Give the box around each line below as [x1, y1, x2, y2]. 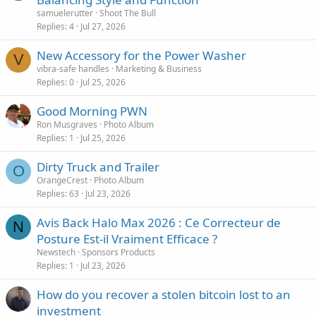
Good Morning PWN [37, 103, 147, 119]
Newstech [37, 246, 75, 258]
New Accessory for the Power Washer [37, 47, 246, 63]
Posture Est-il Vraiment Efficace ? [37, 231, 217, 247]
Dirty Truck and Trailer [37, 159, 159, 175]
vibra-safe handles [37, 63, 109, 75]
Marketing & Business [116, 63, 202, 75]
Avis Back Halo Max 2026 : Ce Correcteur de [37, 214, 281, 231]
